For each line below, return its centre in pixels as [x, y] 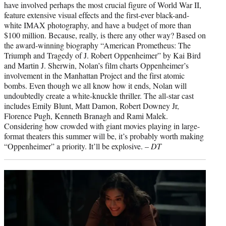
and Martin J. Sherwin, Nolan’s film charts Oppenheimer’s [96, 65]
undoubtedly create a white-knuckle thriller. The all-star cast [99, 95]
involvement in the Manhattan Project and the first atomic [94, 75]
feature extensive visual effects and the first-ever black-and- [97, 15]
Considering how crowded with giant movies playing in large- [102, 126]
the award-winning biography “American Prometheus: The [97, 45]
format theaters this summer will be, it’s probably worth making [104, 136]
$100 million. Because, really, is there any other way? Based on [105, 35]
